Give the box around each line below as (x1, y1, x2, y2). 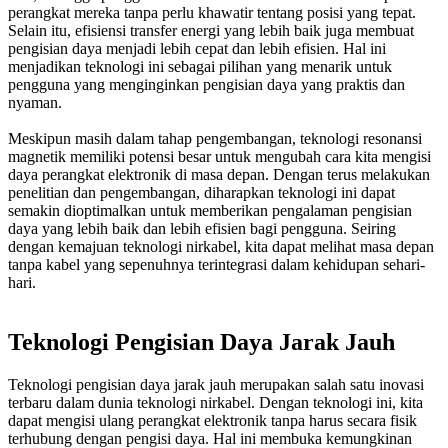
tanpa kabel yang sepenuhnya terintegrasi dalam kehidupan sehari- (8, 255, 425, 273)
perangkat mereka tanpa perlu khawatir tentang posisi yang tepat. (8, 3, 416, 21)
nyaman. (8, 93, 62, 111)
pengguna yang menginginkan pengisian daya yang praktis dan (8, 75, 405, 93)
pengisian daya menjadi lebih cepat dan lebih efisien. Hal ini (8, 39, 386, 57)
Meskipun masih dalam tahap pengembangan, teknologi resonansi (8, 129, 422, 147)
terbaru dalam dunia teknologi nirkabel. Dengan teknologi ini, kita (8, 394, 423, 412)
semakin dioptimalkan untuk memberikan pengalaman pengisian (8, 201, 412, 219)
